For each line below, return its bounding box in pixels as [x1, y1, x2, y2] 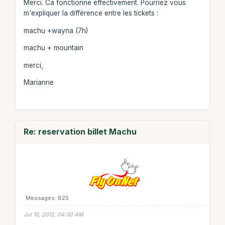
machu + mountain [23, 44, 83, 52]
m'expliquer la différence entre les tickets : [23, 9, 158, 17]
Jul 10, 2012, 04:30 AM [23, 211, 83, 218]
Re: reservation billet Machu [23, 127, 137, 137]
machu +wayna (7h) [23, 26, 88, 35]
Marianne [23, 78, 54, 86]
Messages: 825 [25, 194, 69, 201]
